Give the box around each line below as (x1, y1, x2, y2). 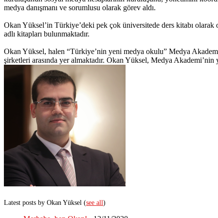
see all (86, 199, 103, 206)
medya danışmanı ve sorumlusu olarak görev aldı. (4, 3, 156, 12)
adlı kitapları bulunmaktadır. (4, 30, 90, 38)
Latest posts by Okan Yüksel (4, 199, 84, 206)
